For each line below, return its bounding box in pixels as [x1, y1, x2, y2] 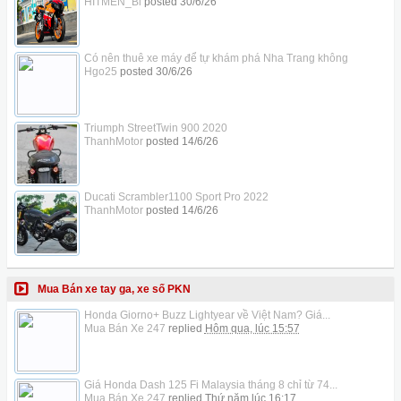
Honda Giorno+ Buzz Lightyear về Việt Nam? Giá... [83, 308, 330, 321]
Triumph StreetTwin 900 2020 [83, 121, 227, 134]
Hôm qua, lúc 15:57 [204, 321, 300, 335]
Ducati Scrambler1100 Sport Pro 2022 [83, 191, 269, 204]
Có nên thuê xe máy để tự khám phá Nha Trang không [83, 51, 348, 64]
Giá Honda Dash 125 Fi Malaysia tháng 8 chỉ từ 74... [83, 378, 337, 391]
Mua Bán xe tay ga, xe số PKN [38, 282, 191, 295]
